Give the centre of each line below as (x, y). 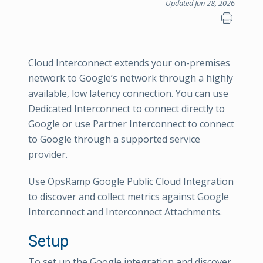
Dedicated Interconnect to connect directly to (127, 109)
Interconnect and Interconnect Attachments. (125, 212)
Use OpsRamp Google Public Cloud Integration (131, 181)
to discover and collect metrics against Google (129, 197)
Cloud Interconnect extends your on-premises (129, 63)
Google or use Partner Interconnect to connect (131, 124)
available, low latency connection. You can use (128, 93)
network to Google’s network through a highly (131, 78)
